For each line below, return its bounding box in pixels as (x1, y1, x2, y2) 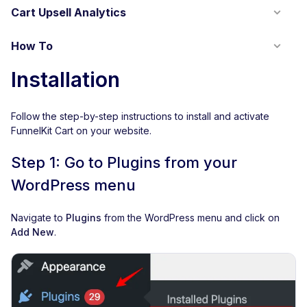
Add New (11, 226, 54, 238)
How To (11, 39, 53, 53)
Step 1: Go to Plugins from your (11, 153, 237, 171)
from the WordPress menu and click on (101, 212, 280, 223)
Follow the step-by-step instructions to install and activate (11, 110, 269, 122)
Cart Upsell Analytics (11, 5, 126, 19)
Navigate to (11, 212, 66, 223)
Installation (11, 67, 120, 92)
